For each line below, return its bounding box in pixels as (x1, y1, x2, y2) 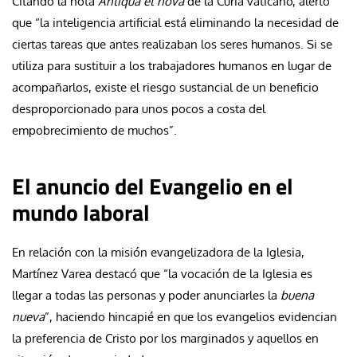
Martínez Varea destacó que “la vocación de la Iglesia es (12, 265, 312, 281)
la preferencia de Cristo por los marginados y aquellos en (12, 330, 319, 346)
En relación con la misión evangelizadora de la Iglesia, (12, 244, 304, 260)
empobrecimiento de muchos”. (12, 122, 177, 138)
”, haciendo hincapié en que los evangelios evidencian (45, 308, 337, 324)
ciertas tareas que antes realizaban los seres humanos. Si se (12, 36, 332, 52)
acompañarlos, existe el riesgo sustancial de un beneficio (12, 79, 319, 95)
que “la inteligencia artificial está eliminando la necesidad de (12, 14, 339, 30)
